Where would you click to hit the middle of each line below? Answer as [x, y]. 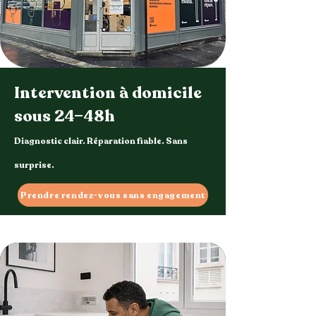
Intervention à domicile [108, 93]
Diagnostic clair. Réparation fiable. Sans [101, 141]
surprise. [34, 165]
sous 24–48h [65, 116]
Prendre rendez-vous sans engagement [113, 195]
